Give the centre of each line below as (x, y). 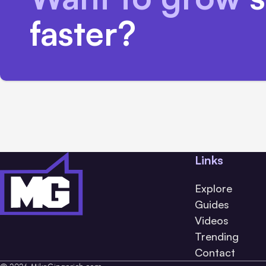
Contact (215, 252)
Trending (217, 236)
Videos (212, 220)
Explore (213, 188)
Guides (212, 204)
